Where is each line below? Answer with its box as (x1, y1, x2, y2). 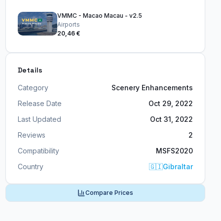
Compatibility (17, 147, 59, 155)
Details (17, 66, 42, 74)
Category (17, 83, 48, 92)
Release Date (17, 99, 62, 108)
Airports (57, 21, 80, 28)
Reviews (17, 131, 45, 139)
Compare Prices (85, 189, 133, 196)
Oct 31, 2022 (149, 115, 193, 123)
